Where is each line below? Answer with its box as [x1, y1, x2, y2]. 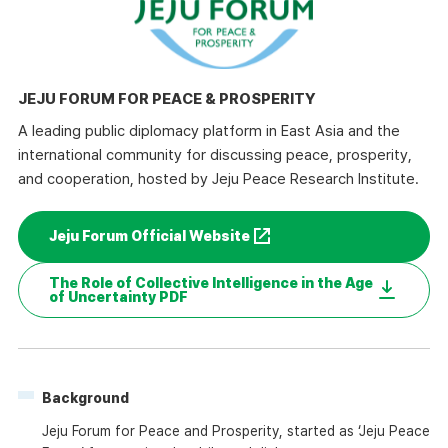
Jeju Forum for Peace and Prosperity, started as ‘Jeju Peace [41, 423, 430, 440]
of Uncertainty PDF [49, 289, 189, 306]
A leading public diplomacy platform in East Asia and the [17, 122, 400, 141]
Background [41, 390, 129, 407]
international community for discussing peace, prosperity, [17, 146, 412, 165]
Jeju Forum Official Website [49, 228, 251, 245]
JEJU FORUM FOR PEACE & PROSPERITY [17, 90, 316, 109]
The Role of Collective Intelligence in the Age [49, 275, 374, 292]
